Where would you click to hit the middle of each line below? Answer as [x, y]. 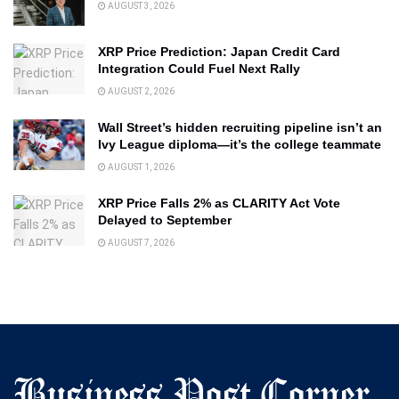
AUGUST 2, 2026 [140, 91]
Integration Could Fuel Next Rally [199, 68]
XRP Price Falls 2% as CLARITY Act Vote [219, 203]
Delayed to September [165, 220]
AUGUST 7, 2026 [140, 242]
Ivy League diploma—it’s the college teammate [240, 144]
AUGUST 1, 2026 [140, 167]
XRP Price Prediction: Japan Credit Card [219, 51]
